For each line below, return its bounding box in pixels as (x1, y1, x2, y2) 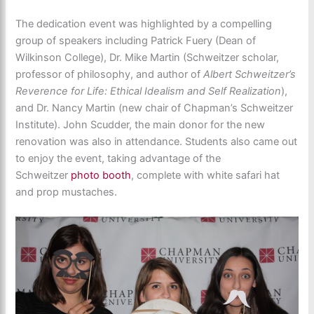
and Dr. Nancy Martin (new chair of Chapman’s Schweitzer (15, 102, 294, 115)
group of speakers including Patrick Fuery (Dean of (15, 34, 257, 48)
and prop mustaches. (15, 186, 118, 199)
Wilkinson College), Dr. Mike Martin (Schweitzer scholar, (15, 51, 280, 64)
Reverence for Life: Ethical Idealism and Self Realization (15, 85, 282, 98)
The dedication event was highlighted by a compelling (15, 18, 273, 31)
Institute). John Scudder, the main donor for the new (15, 118, 266, 132)
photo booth (71, 169, 132, 182)
